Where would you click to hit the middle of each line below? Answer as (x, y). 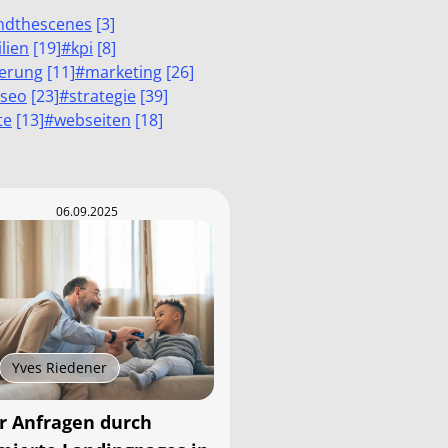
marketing (123, 72)
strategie (102, 96)
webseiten (92, 120)
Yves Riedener (60, 367)
